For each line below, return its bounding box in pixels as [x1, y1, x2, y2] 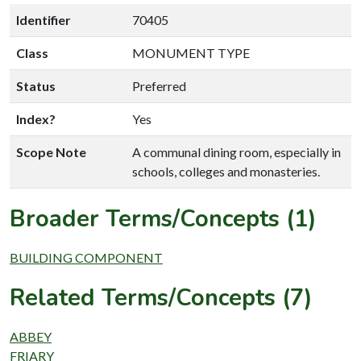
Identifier [16, 11, 71, 27]
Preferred [132, 77, 186, 93]
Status [16, 77, 56, 93]
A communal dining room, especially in [132, 143, 341, 160]
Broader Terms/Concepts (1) [10, 202, 317, 234]
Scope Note [16, 143, 86, 160]
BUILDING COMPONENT [10, 249, 163, 265]
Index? [16, 110, 56, 127]
